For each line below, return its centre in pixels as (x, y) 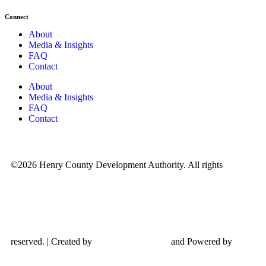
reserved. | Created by (53, 241)
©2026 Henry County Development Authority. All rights (117, 164)
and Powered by (200, 241)
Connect (17, 16)
